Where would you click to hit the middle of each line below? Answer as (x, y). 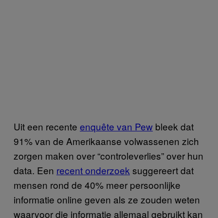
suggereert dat (162, 170)
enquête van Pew (116, 126)
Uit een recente (47, 126)
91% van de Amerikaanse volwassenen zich (106, 141)
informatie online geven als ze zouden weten (107, 199)
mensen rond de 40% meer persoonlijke (97, 184)
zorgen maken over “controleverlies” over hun (109, 155)
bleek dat (173, 126)
